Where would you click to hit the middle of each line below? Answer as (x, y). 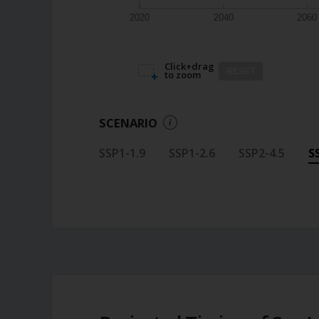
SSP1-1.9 (122, 153)
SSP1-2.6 (192, 153)
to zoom (182, 75)
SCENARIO (128, 122)
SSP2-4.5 (261, 153)
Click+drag (189, 67)
